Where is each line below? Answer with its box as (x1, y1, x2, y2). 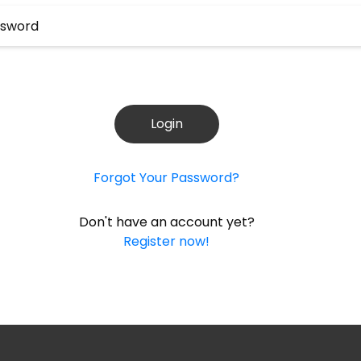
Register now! (123, 232, 210, 251)
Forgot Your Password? (93, 168, 239, 187)
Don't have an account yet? (78, 213, 255, 231)
